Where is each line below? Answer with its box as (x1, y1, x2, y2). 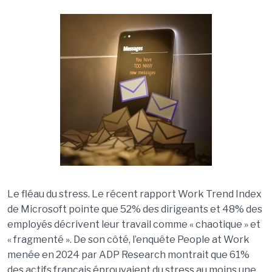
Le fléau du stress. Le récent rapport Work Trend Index (7, 188, 262, 200)
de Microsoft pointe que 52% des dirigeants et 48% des (7, 203, 262, 215)
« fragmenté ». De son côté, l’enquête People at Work (7, 234, 250, 245)
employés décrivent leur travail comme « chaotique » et (7, 219, 260, 230)
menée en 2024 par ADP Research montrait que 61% (7, 249, 250, 260)
